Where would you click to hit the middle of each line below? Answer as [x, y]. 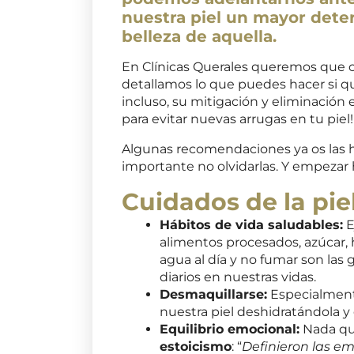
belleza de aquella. [200, 36]
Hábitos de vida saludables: [252, 224]
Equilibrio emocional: [230, 329]
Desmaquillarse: [214, 294]
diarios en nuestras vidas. [238, 277]
